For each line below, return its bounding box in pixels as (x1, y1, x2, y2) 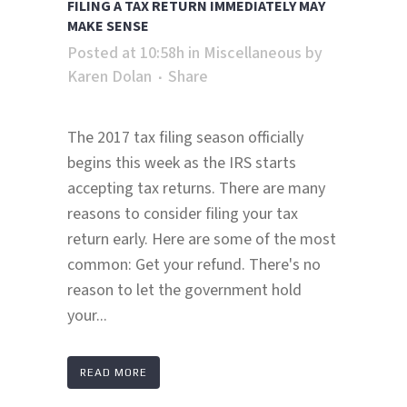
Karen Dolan (67, 65, 152, 89)
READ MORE (80, 366, 147, 380)
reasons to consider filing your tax (67, 203, 298, 226)
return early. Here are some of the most (67, 228, 336, 252)
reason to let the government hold (67, 279, 302, 303)
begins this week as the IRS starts (67, 152, 296, 175)
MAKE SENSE (67, 16, 149, 37)
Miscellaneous (203, 42, 302, 65)
